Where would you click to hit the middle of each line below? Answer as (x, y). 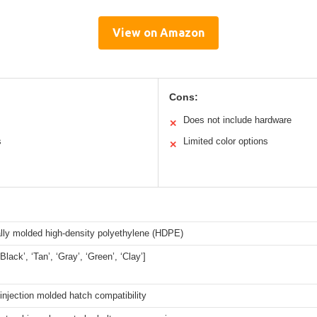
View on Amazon (158, 33)
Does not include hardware (237, 120)
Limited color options (226, 142)
